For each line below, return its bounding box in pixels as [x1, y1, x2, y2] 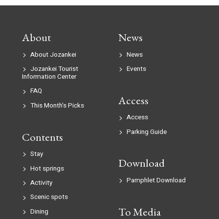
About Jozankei [30, 49, 76, 60]
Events [126, 64, 146, 74]
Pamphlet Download [126, 175, 186, 185]
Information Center [22, 71, 76, 82]
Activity [30, 177, 52, 188]
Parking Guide [126, 127, 167, 137]
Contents [22, 129, 63, 144]
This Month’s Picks [30, 100, 84, 110]
